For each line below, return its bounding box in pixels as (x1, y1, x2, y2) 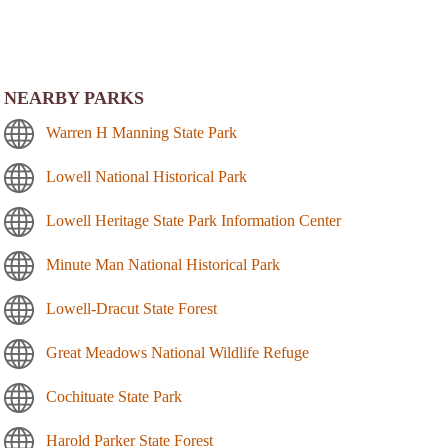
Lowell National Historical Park (46, 167, 247, 185)
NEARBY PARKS (4, 87, 144, 108)
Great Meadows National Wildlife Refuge (46, 343, 309, 361)
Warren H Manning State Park (46, 123, 237, 141)
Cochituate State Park (46, 387, 182, 405)
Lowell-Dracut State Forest (46, 299, 217, 317)
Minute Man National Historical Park (46, 255, 280, 273)
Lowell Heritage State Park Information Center (46, 211, 341, 229)
